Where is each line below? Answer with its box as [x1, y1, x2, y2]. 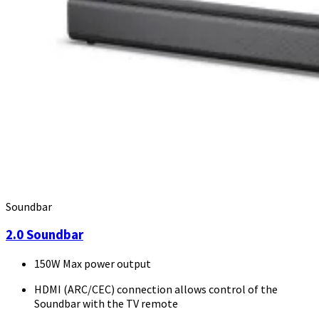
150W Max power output [34, 256, 151, 271]
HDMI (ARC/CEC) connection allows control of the [34, 282, 278, 297]
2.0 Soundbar [6, 226, 83, 244]
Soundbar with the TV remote [34, 296, 178, 311]
